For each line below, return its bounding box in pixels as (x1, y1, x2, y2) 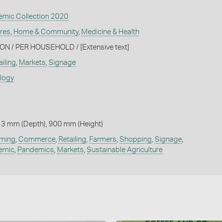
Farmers (89, 135, 116, 143)
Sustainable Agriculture (86, 146, 163, 154)
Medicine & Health (81, 28, 139, 36)
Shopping (119, 135, 152, 143)
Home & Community (13, 28, 78, 36)
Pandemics (17, 146, 54, 154)
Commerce (18, 135, 55, 143)
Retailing (58, 135, 86, 143)
